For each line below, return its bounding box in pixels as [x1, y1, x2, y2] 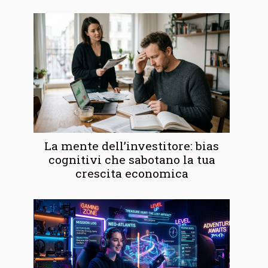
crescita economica [75, 166, 188, 181]
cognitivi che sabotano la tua [48, 152, 215, 167]
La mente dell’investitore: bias [44, 138, 219, 154]
